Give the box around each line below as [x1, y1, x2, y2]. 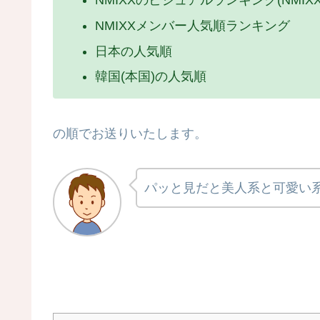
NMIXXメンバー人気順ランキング [94, 19, 290, 34]
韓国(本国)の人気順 [94, 69, 206, 84]
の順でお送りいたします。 [53, 126, 207, 141]
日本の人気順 [94, 44, 172, 59]
